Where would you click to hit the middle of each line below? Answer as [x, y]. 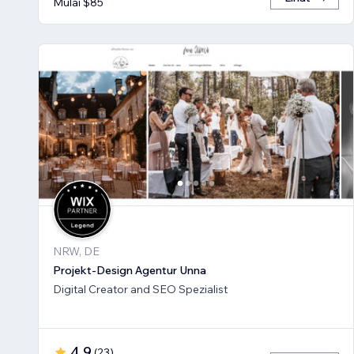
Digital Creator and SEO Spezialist [140, 290]
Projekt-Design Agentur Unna [130, 271]
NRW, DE [76, 252]
